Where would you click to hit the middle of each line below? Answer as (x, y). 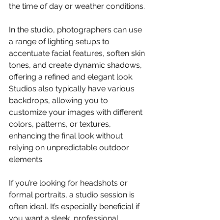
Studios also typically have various (73, 89)
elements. (27, 160)
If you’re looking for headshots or (69, 183)
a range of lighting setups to (60, 42)
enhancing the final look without (67, 136)
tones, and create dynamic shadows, (76, 65)
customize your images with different (77, 112)
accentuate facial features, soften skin (78, 54)
